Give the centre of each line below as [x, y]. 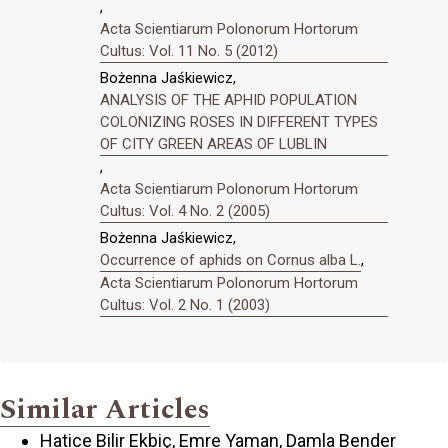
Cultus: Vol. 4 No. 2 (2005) [185, 211]
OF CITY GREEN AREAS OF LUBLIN [213, 144]
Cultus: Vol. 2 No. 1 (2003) [185, 304]
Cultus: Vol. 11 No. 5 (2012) [189, 51]
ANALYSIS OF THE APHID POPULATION [228, 100]
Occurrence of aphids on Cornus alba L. [230, 259]
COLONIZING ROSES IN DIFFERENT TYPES [239, 122]
